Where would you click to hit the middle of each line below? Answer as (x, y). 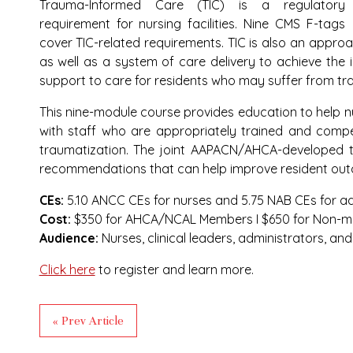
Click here (67, 269)
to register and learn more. (174, 269)
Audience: (70, 238)
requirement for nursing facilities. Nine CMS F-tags (192, 24)
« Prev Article (88, 321)
